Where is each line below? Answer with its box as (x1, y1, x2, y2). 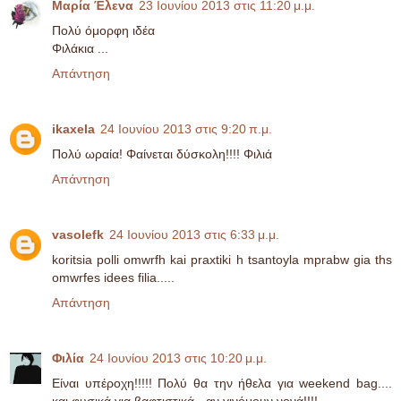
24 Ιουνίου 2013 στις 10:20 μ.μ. (90, 351, 267, 366)
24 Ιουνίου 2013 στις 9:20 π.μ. (100, 122, 272, 137)
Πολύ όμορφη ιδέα (52, 23, 155, 38)
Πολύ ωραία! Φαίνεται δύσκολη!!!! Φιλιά (52, 147, 272, 162)
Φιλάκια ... (52, 41, 108, 56)
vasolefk (52, 227, 104, 243)
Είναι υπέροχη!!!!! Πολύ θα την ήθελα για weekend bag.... (52, 376, 392, 391)
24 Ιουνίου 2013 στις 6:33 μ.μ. (109, 227, 279, 243)
